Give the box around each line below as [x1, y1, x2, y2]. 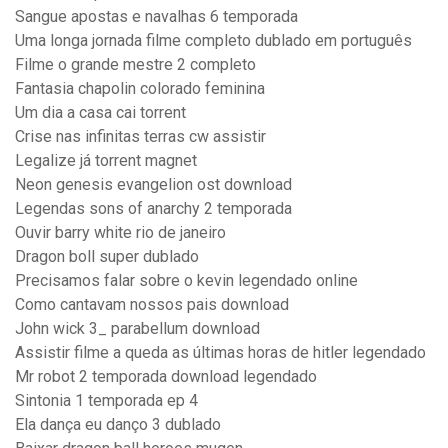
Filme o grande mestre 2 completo [15, 55, 256, 75]
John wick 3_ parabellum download [15, 319, 260, 339]
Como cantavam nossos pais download [15, 295, 289, 315]
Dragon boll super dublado [15, 247, 199, 267]
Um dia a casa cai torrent [15, 103, 186, 123]
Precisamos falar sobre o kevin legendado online [15, 271, 358, 291]
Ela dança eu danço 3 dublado [15, 415, 221, 435]
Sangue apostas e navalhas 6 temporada [15, 7, 298, 27]
